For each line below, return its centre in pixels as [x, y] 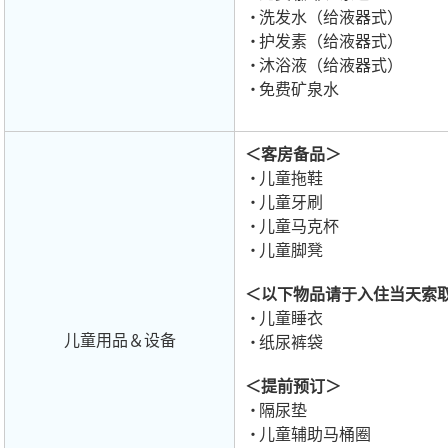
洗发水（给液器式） [331, 17]
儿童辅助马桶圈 [315, 434]
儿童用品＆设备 [119, 340]
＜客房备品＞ [293, 154]
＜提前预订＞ [293, 386]
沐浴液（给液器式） [331, 65]
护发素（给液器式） [331, 41]
